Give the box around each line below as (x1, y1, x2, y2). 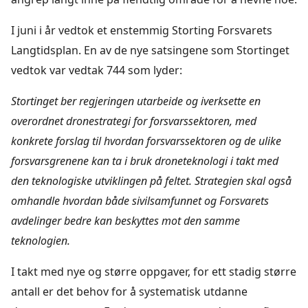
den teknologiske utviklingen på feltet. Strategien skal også (11, 173, 291, 188)
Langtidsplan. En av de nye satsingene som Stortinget (11, 42, 289, 58)
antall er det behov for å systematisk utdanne (11, 283, 247, 299)
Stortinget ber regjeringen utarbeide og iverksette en (11, 93, 261, 109)
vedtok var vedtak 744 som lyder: (11, 62, 185, 78)
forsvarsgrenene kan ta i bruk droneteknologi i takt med (11, 153, 278, 168)
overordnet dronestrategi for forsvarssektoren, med (11, 113, 256, 129)
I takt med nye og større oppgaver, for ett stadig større (11, 263, 296, 279)
